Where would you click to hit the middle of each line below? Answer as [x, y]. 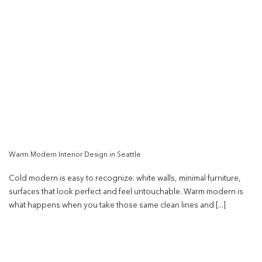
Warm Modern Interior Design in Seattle [75, 155]
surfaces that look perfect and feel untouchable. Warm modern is [126, 192]
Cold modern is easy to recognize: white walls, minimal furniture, [125, 179]
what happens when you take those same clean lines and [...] [117, 206]
